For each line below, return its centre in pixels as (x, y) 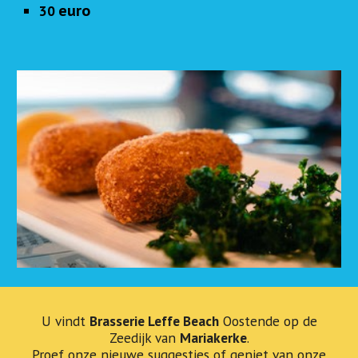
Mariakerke (213, 338)
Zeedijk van (144, 338)
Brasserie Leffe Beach (154, 321)
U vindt (65, 321)
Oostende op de (268, 321)
